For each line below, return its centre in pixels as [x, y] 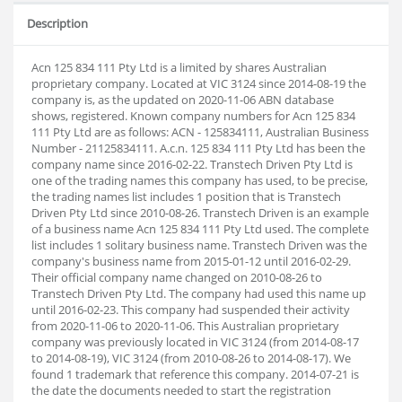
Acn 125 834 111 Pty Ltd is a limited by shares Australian [179, 67]
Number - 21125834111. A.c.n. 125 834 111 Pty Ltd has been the [198, 148]
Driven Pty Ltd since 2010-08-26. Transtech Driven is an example [200, 213]
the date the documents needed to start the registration [181, 390]
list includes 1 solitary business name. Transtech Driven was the [199, 245]
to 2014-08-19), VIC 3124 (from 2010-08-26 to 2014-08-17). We [191, 358]
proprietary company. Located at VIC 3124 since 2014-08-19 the [199, 83]
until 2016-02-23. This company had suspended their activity [191, 310]
